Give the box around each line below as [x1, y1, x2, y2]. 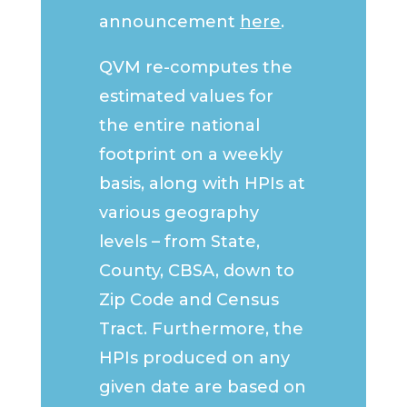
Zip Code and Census [99, 290, 280, 311]
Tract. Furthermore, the [99, 319, 304, 340]
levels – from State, [99, 232, 261, 253]
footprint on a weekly [99, 144, 283, 165]
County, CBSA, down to [99, 261, 295, 282]
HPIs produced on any [99, 348, 291, 369]
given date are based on [99, 377, 307, 398]
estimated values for [99, 86, 274, 107]
